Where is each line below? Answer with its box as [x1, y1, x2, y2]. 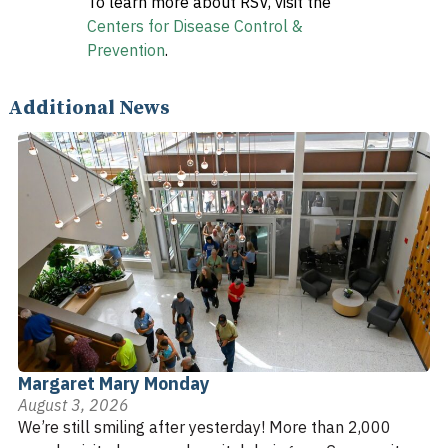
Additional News [8, 95, 170, 121]
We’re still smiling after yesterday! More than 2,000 [18, 416, 391, 437]
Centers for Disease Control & [86, 15, 303, 36]
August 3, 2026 [18, 394, 129, 415]
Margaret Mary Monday [18, 371, 210, 395]
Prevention [86, 39, 165, 60]
